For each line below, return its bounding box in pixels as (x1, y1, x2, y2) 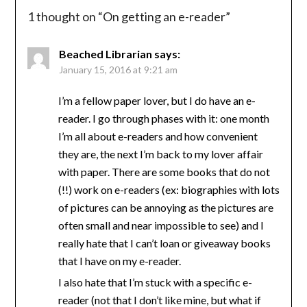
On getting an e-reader (102, 9, 225, 25)
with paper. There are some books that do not (58, 165, 270, 179)
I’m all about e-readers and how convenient (58, 130, 258, 143)
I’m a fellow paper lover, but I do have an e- (58, 94, 256, 108)
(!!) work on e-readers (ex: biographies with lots (58, 183, 280, 197)
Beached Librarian (58, 47, 152, 61)
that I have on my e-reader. (58, 254, 181, 268)
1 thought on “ (27, 9, 103, 25)
